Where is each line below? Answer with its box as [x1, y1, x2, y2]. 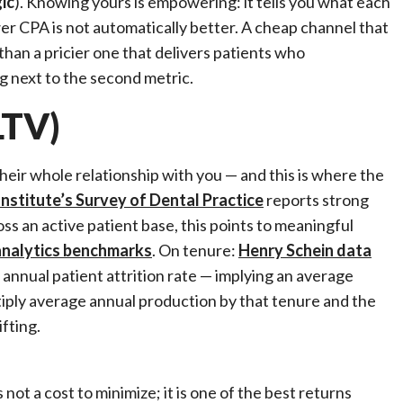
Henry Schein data [238, 240, 372, 260]
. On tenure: [152, 240, 238, 260]
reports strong [264, 190, 369, 210]
